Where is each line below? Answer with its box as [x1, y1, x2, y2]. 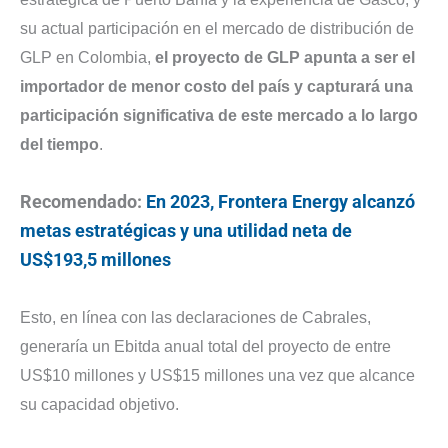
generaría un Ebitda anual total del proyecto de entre [20, 338, 391, 356]
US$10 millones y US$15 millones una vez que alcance [20, 367, 415, 385]
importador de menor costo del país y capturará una [20, 77, 413, 95]
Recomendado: [20, 190, 146, 212]
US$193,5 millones [20, 248, 171, 270]
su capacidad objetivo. [20, 396, 179, 414]
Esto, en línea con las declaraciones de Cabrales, [20, 309, 371, 327]
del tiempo [20, 135, 99, 153]
